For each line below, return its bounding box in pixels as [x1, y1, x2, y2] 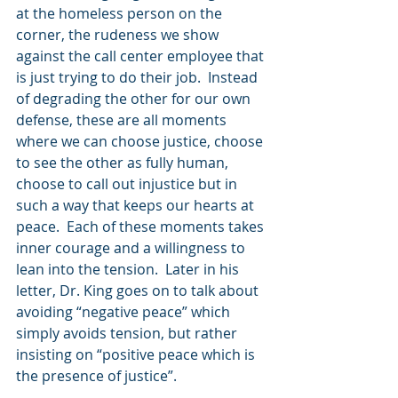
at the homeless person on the [16, 4, 226, 23]
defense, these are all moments [16, 110, 230, 130]
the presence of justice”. [16, 366, 177, 386]
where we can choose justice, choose [16, 131, 267, 151]
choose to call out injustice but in [16, 174, 241, 194]
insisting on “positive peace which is [16, 345, 259, 364]
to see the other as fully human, [16, 153, 232, 172]
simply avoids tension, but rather [16, 323, 241, 343]
